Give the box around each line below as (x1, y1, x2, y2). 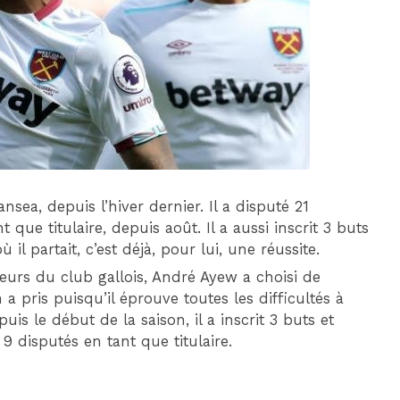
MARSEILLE (308, 109, 375, 122)
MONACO (186, 109, 238, 122)
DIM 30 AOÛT (237, 23, 311, 43)
